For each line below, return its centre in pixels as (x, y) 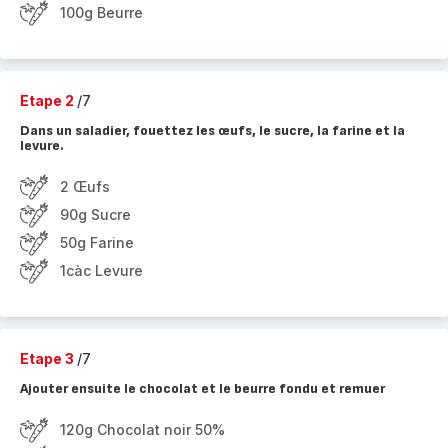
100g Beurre (101, 12)
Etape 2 (48, 100)
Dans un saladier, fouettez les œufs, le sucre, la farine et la (212, 130)
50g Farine (97, 242)
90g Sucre (95, 214)
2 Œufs (85, 186)
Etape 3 (48, 358)
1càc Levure (101, 270)
